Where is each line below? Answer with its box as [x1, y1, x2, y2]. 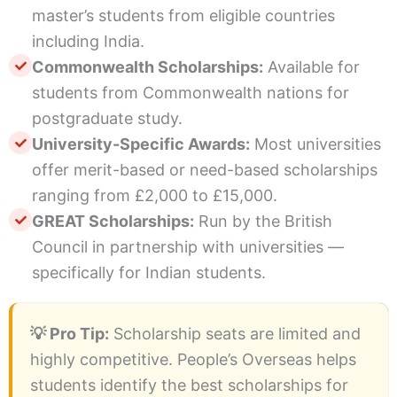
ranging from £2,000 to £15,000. [32, 186, 277, 206]
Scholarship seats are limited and [109, 324, 361, 344]
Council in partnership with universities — [32, 237, 344, 257]
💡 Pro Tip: [30, 324, 109, 344]
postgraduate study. [32, 109, 183, 128]
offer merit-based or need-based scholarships [32, 160, 378, 180]
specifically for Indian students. [32, 263, 266, 283]
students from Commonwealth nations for [32, 83, 349, 103]
